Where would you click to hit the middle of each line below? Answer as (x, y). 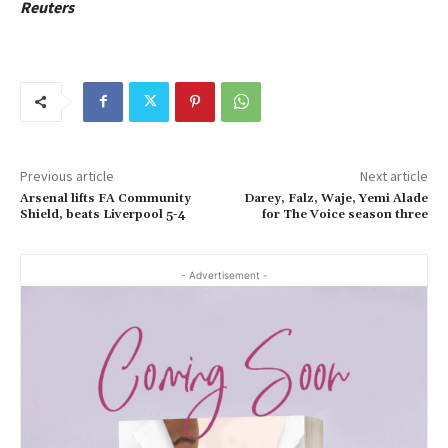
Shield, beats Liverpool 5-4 (103, 214)
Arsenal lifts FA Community (105, 198)
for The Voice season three (344, 214)
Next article (393, 175)
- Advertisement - (224, 274)
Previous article (67, 175)
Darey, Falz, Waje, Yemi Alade (335, 198)
